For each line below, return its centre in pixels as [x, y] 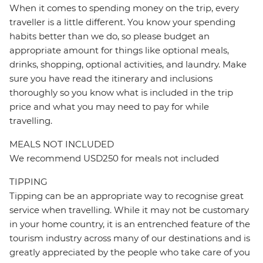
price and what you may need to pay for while [109, 107]
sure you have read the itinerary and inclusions [111, 79]
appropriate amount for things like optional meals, [119, 50]
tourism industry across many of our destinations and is [130, 238]
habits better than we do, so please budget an [109, 36]
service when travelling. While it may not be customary [129, 210]
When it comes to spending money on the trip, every [124, 8]
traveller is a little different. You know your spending [122, 22]
